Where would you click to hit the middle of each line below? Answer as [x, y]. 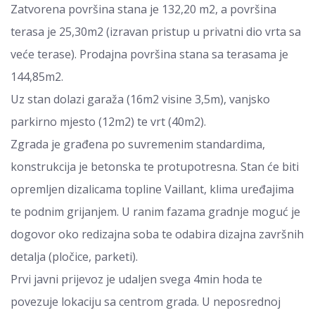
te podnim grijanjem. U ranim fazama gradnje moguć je [155, 212]
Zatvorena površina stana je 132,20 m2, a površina [143, 9]
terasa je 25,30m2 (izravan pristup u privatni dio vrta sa [156, 32]
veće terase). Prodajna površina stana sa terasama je [149, 54]
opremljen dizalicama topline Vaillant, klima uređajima [152, 189]
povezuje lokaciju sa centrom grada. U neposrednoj [146, 302]
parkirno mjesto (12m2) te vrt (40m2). [108, 122]
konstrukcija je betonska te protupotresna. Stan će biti [155, 167]
